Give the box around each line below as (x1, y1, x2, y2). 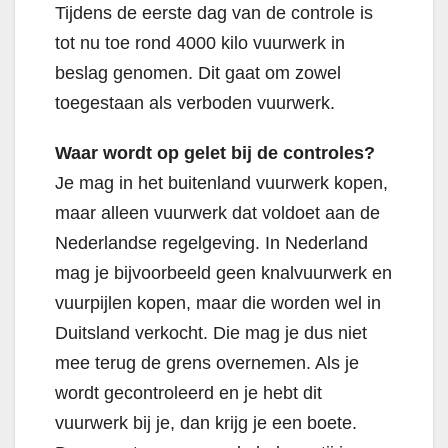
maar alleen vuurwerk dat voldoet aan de (55, 203, 380, 224)
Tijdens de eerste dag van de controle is (55, 3, 373, 24)
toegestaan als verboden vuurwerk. (55, 93, 335, 114)
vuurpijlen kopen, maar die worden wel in (55, 293, 381, 314)
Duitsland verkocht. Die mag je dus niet (55, 323, 367, 344)
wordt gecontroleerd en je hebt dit (55, 383, 322, 404)
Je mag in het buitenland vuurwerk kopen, (55, 173, 388, 194)
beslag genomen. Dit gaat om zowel (55, 63, 341, 84)
